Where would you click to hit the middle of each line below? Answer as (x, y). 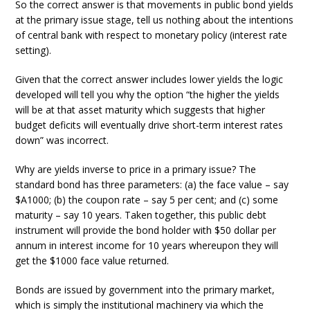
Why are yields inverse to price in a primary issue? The (136, 169)
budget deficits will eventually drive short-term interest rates (149, 125)
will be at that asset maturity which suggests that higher (140, 110)
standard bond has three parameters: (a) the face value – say (152, 184)
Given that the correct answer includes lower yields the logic (149, 79)
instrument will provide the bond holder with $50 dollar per (146, 230)
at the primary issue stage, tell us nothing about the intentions (155, 20)
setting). (34, 50)
